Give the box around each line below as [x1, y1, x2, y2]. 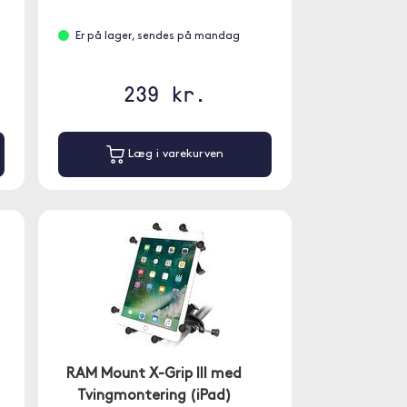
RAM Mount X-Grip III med [66, 367, 243, 382]
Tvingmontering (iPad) [76, 389, 232, 403]
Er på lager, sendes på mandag [74, 31, 240, 42]
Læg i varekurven [124, 148, 223, 161]
